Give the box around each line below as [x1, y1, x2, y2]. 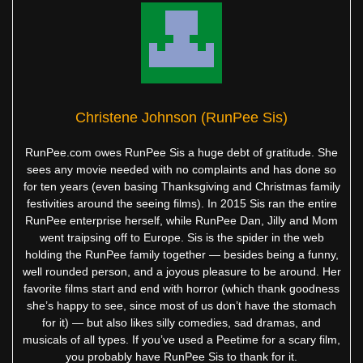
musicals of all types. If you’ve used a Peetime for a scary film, [23, 332, 340, 346]
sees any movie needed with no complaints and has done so [27, 162, 336, 176]
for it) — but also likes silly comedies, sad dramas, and [42, 315, 321, 329]
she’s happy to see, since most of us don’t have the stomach [27, 298, 336, 312]
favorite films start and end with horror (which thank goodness [23, 281, 340, 295]
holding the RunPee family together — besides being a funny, [24, 247, 339, 261]
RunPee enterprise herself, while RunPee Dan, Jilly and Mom [25, 213, 338, 227]
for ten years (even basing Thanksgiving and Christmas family [23, 179, 340, 193]
